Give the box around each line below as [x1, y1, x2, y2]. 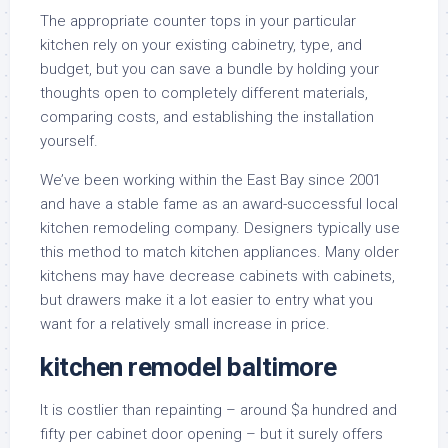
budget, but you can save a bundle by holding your [40, 60, 379, 78]
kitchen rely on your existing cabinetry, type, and [40, 36, 362, 54]
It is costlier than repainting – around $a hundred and [40, 401, 397, 419]
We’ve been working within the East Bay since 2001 [40, 171, 381, 189]
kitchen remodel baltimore [40, 352, 337, 382]
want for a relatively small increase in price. [40, 315, 330, 333]
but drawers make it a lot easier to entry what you [40, 291, 373, 309]
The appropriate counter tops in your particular [40, 12, 356, 30]
